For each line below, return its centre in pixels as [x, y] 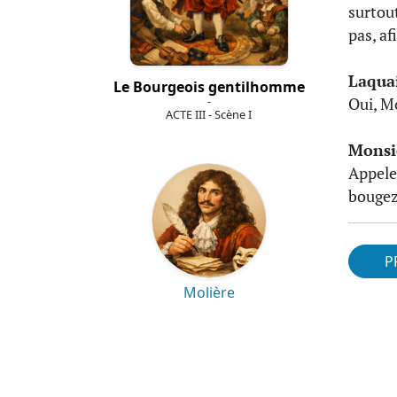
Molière [209, 292]
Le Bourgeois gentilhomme [209, 87]
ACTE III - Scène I [209, 114]
